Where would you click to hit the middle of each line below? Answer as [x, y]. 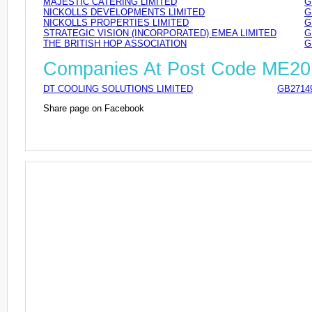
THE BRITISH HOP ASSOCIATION [115, 44]
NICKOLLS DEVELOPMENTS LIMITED [124, 13]
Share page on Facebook [94, 108]
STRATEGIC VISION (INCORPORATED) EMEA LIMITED [160, 33]
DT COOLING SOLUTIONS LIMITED [118, 88]
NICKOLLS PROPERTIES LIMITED [116, 23]
